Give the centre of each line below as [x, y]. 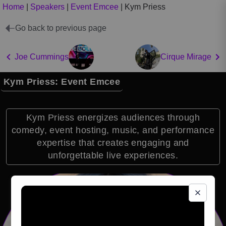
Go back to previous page [61, 28]
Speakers [47, 7]
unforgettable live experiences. [113, 155]
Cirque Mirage [186, 57]
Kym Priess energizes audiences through [113, 118]
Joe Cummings [42, 57]
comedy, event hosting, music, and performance [113, 130]
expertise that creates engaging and [113, 143]
